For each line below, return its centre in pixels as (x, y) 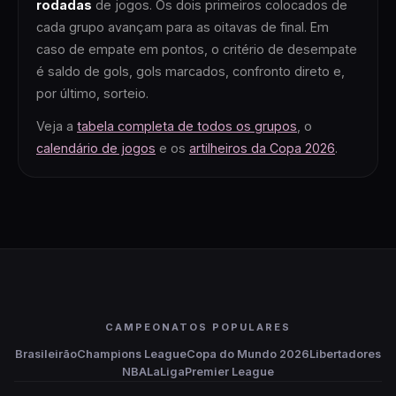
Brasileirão (46, 354)
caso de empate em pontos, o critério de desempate (197, 49)
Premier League (229, 372)
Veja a (55, 126)
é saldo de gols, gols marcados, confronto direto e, (190, 72)
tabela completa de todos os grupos (187, 126)
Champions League (132, 354)
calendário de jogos (96, 148)
